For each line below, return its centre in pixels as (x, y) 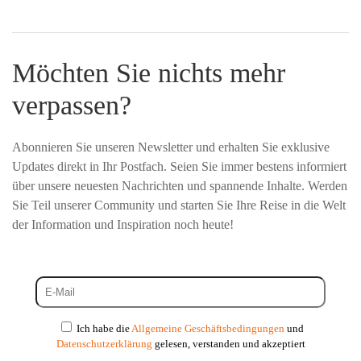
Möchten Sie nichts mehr (149, 73)
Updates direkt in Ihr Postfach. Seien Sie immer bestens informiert (179, 166)
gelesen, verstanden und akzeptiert (228, 343)
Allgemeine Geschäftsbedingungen (207, 328)
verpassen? (72, 105)
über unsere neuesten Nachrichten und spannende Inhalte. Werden (180, 185)
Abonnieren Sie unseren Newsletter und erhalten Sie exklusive (171, 147)
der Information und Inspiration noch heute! (123, 224)
